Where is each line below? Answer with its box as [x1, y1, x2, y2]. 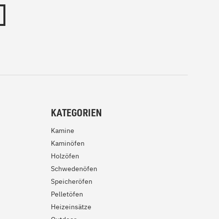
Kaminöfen [51, 139, 85, 148]
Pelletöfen [51, 190, 83, 198]
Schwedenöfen [51, 164, 97, 173]
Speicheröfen [51, 177, 92, 186]
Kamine [51, 126, 74, 135]
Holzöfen [51, 152, 79, 160]
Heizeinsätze [51, 202, 91, 211]
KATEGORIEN [51, 106, 102, 119]
